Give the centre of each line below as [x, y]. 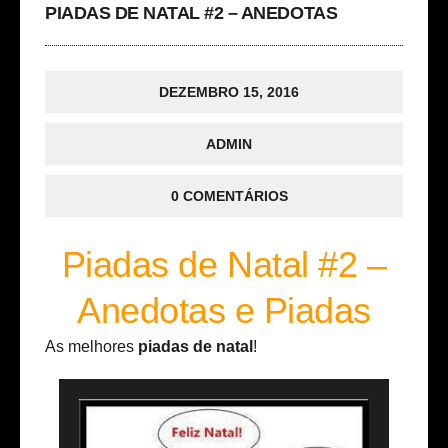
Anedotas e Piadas [224, 310]
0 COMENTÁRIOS [229, 196]
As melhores [91, 346]
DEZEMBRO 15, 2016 [229, 92]
